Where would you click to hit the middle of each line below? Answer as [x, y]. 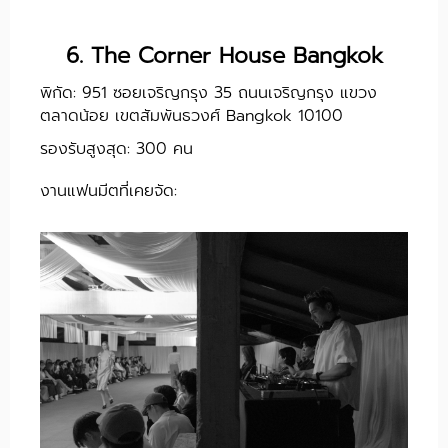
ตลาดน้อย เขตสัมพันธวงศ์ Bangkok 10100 [191, 116]
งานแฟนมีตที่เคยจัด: [108, 191]
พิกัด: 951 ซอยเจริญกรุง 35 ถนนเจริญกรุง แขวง [208, 93]
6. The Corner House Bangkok [224, 56]
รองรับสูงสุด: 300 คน [119, 149]
